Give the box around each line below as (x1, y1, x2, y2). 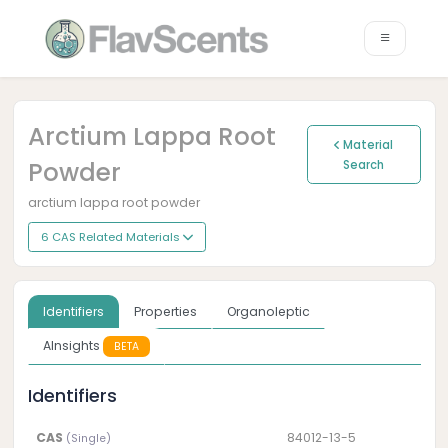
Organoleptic (226, 303, 310, 321)
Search (343, 156, 385, 173)
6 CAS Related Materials (40, 229, 183, 245)
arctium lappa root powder (27, 194, 200, 211)
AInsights (42, 336, 103, 354)
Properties (133, 303, 197, 321)
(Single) (66, 430, 112, 446)
